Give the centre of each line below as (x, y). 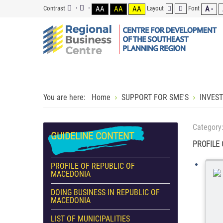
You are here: (66, 97)
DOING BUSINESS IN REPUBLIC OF (105, 192)
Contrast (54, 8)
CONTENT (113, 136)
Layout (155, 8)
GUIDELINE (72, 136)
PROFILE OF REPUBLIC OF (93, 166)
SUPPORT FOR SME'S (155, 97)
